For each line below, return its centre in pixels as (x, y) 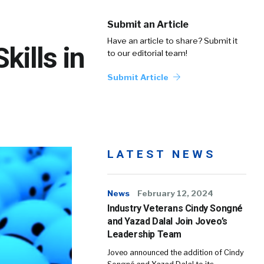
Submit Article (139, 77)
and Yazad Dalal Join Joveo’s (167, 221)
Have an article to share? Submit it (172, 41)
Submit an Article (148, 24)
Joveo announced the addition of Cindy (176, 253)
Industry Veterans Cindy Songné (175, 208)
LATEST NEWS (161, 154)
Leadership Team (144, 234)
